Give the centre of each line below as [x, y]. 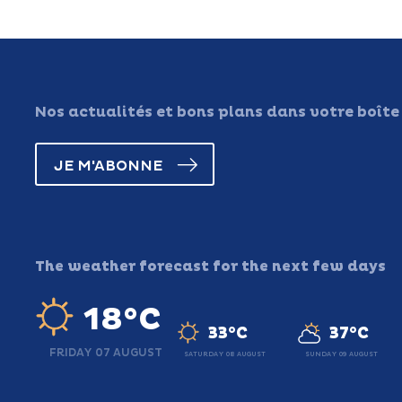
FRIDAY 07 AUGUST [105, 353]
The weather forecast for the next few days [210, 267]
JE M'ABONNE [109, 166]
